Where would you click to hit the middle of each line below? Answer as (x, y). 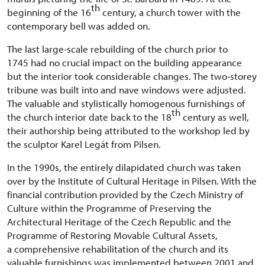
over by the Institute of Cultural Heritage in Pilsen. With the (132, 181)
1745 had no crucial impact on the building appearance (125, 62)
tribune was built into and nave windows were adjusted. (127, 90)
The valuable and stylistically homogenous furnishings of (126, 103)
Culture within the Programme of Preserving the (109, 208)
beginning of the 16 (49, 12)
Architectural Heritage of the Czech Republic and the (119, 222)
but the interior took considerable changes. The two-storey (132, 76)
